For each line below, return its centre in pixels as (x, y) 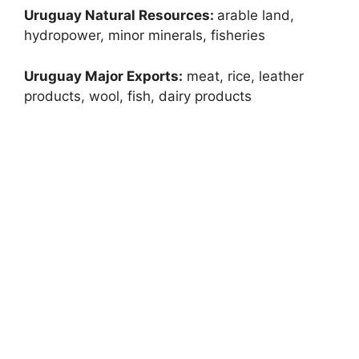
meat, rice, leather (243, 76)
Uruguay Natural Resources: (121, 15)
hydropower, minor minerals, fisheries (145, 35)
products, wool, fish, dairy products (138, 96)
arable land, (256, 15)
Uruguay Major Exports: (103, 76)
